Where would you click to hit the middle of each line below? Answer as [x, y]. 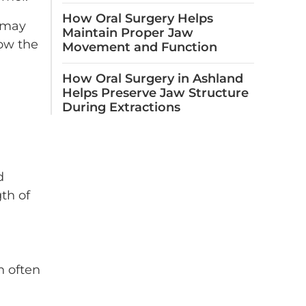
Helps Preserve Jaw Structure [155, 93]
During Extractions [121, 107]
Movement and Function [140, 47]
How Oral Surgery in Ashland [153, 79]
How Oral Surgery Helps [138, 18]
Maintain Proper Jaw [128, 33]
